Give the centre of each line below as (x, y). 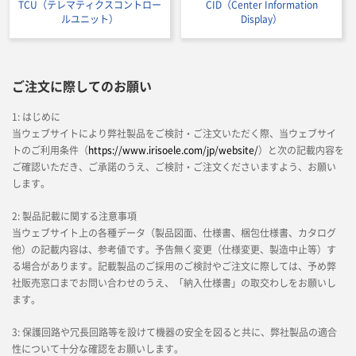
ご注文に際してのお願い (82, 87)
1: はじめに (36, 117)
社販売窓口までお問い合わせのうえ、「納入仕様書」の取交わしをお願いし (174, 283)
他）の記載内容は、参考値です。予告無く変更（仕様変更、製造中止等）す (174, 250)
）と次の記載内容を (301, 150)
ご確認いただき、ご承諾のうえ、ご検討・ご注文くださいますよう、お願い (174, 167)
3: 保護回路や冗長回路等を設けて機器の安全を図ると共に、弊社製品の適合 (174, 332)
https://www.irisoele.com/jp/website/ (173, 150)
